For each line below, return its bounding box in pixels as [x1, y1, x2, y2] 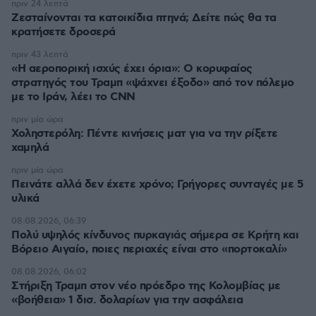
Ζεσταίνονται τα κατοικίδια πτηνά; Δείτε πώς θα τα [11, 11, 276, 25]
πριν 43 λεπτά [11, 49, 68, 60]
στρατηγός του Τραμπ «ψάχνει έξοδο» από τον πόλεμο [11, 75, 294, 90]
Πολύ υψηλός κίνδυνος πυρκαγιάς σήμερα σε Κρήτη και [11, 228, 298, 243]
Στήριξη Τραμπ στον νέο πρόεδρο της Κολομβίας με [11, 279, 281, 293]
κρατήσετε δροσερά [11, 25, 116, 39]
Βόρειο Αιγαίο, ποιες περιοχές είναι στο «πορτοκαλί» [11, 242, 287, 257]
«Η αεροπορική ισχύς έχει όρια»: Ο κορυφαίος [11, 61, 253, 76]
